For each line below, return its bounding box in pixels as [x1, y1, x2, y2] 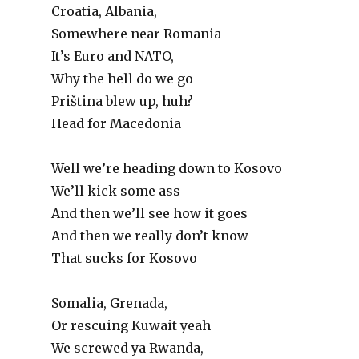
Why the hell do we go [51, 71, 194, 87]
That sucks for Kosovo [51, 250, 198, 266]
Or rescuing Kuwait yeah [51, 317, 212, 333]
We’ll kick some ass [51, 183, 181, 199]
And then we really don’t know [51, 228, 249, 244]
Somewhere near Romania [51, 26, 222, 42]
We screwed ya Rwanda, [51, 340, 204, 356]
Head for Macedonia [51, 115, 182, 131]
